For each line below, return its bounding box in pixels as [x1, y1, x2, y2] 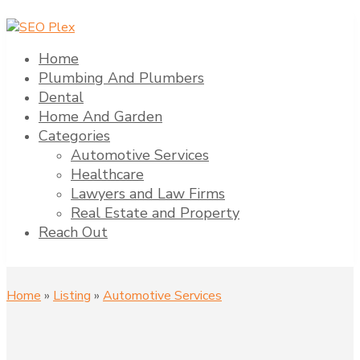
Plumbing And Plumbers [39, 68, 204, 88]
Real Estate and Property [71, 203, 239, 223]
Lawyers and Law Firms [71, 184, 225, 203]
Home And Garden [39, 107, 162, 126]
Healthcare [71, 165, 144, 184]
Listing [53, 287, 91, 305]
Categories [39, 126, 110, 145]
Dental [39, 88, 84, 107]
